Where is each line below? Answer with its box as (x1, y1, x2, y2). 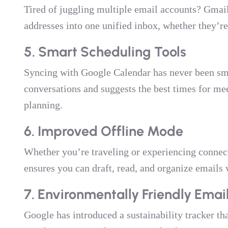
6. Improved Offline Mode (23, 123, 183, 139)
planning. (23, 99, 63, 110)
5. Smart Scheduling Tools (23, 43, 186, 60)
